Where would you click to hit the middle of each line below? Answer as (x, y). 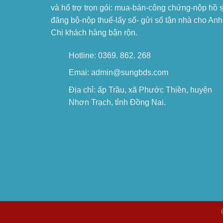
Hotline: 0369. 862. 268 (110, 55)
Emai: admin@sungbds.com (118, 73)
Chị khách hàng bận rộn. (94, 33)
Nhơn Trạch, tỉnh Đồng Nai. (117, 103)
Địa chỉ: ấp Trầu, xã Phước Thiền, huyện (140, 90)
